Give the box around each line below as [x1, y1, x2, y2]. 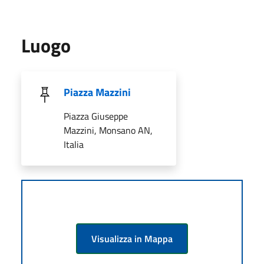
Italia [64, 137, 84, 151]
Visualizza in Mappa [91, 231, 173, 246]
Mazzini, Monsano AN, [64, 123, 153, 137]
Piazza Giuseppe [64, 108, 128, 123]
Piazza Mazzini [64, 84, 131, 100]
